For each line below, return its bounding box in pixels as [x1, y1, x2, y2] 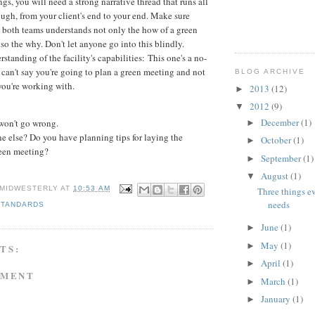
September [260, 151, 303, 165]
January [260, 292, 292, 306]
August [260, 169, 290, 183]
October [260, 134, 293, 147]
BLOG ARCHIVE [235, 67, 306, 76]
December [260, 115, 301, 129]
